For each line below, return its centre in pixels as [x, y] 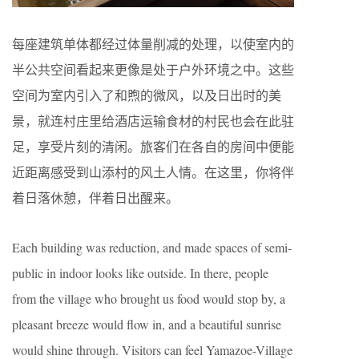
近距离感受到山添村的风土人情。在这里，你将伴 [153, 172]
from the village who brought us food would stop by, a [149, 299]
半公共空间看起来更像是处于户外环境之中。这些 [153, 70]
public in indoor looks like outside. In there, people [140, 273]
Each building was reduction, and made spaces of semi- [152, 248]
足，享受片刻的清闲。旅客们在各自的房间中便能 [153, 147]
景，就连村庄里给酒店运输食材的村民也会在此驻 [153, 121]
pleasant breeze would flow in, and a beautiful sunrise [147, 325]
